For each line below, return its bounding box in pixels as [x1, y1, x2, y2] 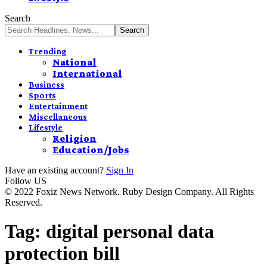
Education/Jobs [52, 144, 129, 156]
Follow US [5, 176, 46, 186]
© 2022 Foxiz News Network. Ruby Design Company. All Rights [5, 187, 254, 197]
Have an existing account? [5, 165, 106, 175]
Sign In [106, 165, 133, 175]
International [52, 68, 122, 79]
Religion [52, 133, 97, 144]
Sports [29, 91, 56, 100]
